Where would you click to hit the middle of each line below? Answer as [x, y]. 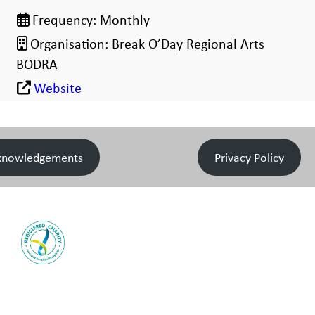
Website [57, 87]
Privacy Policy [250, 157]
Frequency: [66, 19]
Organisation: [71, 43]
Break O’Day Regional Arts [188, 43]
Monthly [124, 19]
